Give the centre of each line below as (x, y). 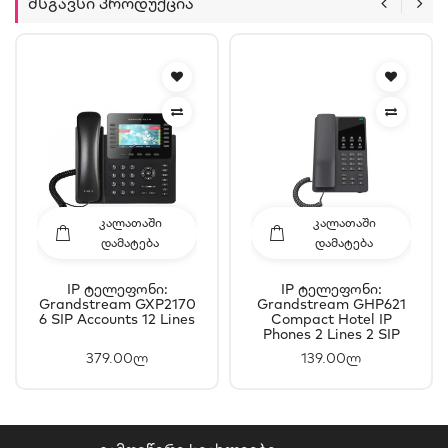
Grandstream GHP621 (331, 303)
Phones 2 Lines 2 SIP (331, 333)
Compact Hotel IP (331, 318)
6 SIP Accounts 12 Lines (117, 318)
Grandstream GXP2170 (117, 303)
